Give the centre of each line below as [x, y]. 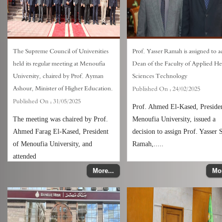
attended [25, 156]
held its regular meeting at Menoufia [59, 64]
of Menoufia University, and [53, 144]
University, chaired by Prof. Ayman [58, 76]
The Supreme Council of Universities [61, 51]
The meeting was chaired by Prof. [60, 119]
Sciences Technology [160, 76]
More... [104, 171]
